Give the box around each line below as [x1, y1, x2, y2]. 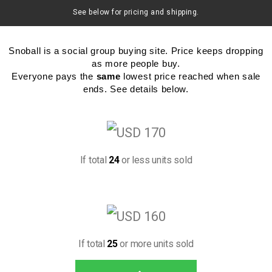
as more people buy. [92, 58, 180, 69]
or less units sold [119, 154, 192, 166]
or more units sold [117, 237, 194, 250]
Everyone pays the [11, 71, 97, 82]
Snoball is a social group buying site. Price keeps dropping [8, 46, 263, 56]
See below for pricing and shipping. [73, 8, 199, 17]
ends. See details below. [83, 84, 189, 95]
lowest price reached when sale [120, 71, 261, 82]
